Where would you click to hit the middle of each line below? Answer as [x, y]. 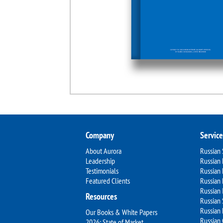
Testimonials [102, 171]
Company [100, 135]
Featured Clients [108, 181]
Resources [101, 196]
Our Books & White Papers [121, 212]
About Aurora [104, 151]
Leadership [100, 161]
